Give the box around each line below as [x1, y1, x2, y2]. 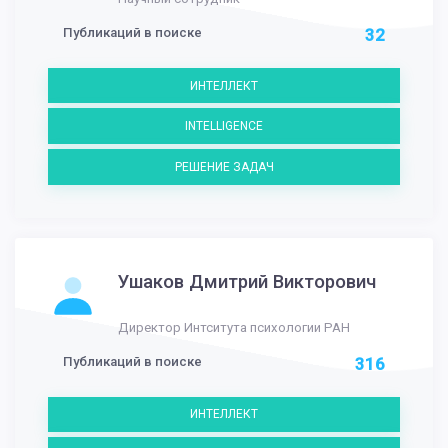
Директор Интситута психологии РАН [118, 319, 350, 335]
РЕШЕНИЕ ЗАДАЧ [174, 159, 274, 174]
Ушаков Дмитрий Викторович [118, 270, 376, 293]
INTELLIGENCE [185, 119, 263, 134]
